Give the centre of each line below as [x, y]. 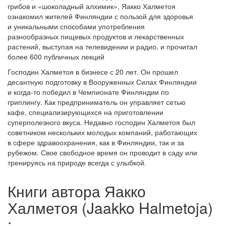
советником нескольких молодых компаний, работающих [102, 132]
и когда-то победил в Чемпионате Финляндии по [88, 92]
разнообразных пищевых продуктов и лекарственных [96, 36]
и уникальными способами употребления [76, 26]
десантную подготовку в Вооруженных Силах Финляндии [102, 81]
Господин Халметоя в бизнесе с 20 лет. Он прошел [93, 71]
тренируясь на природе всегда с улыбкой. [77, 162]
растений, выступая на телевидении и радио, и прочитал [102, 46]
